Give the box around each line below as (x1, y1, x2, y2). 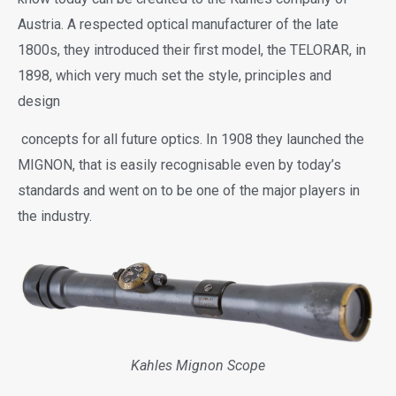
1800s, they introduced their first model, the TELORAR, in (18, 42, 366, 59)
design (18, 93, 64, 110)
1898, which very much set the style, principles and (18, 67, 331, 85)
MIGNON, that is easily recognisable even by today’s (18, 156, 341, 173)
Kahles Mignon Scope (131, 357, 265, 375)
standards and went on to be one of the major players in (18, 181, 360, 199)
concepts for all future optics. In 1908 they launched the (18, 130, 364, 148)
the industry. (18, 207, 92, 225)
